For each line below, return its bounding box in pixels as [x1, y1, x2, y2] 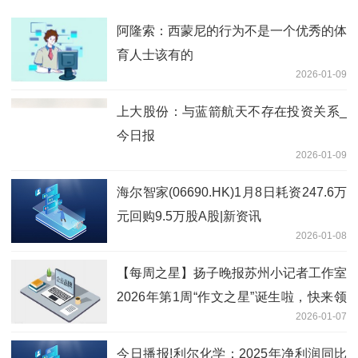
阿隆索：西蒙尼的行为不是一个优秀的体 [117, 24, 347, 38]
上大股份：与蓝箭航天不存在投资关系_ [117, 105, 347, 119]
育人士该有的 [117, 48, 193, 62]
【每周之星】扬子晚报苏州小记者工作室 [117, 266, 347, 280]
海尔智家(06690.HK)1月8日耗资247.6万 [117, 185, 347, 200]
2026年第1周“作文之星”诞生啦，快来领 [117, 290, 347, 304]
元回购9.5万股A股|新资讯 [117, 209, 261, 224]
